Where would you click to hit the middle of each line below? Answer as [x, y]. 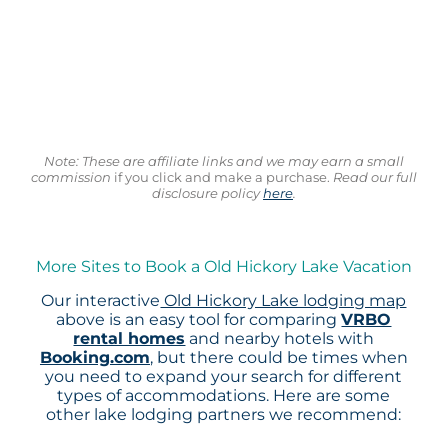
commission [70, 176]
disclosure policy [207, 192]
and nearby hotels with [280, 339]
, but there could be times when [278, 358]
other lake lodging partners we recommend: [224, 415]
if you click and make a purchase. [220, 176]
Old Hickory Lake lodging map [283, 301]
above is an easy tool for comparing [199, 320]
